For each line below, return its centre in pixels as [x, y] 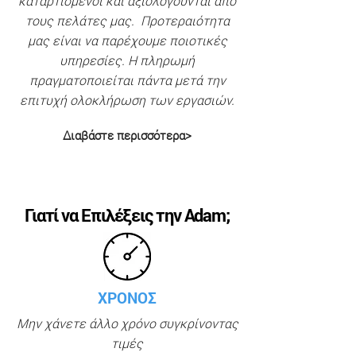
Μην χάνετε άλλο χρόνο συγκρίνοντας [127, 323]
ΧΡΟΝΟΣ [127, 298]
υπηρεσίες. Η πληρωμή [127, 60]
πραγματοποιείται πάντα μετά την [127, 80]
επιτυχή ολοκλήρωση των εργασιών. [127, 100]
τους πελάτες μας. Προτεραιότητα [127, 20]
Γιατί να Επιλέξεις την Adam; [127, 215]
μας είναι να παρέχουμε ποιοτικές [127, 40]
